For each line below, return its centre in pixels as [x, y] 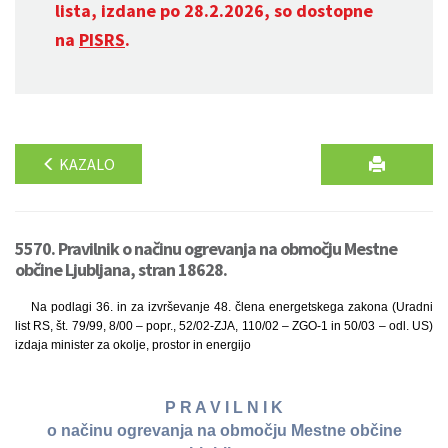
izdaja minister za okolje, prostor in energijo [133, 345]
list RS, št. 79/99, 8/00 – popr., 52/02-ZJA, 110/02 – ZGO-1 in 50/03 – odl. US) [224, 326]
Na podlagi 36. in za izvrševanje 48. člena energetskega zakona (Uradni [232, 307]
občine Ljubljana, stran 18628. [121, 269]
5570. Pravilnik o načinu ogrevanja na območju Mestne [206, 248]
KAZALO [85, 164]
